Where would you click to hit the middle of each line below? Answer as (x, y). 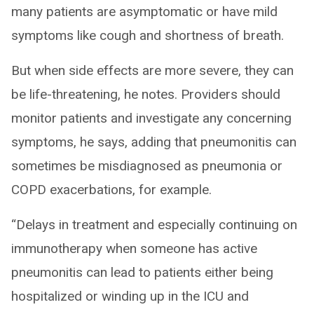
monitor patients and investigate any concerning (151, 118)
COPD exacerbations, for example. (111, 189)
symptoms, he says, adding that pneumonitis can (154, 142)
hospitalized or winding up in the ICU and (130, 296)
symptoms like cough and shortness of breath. (148, 35)
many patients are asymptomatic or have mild (144, 11)
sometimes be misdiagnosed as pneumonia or (147, 165)
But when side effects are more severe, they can (152, 70)
